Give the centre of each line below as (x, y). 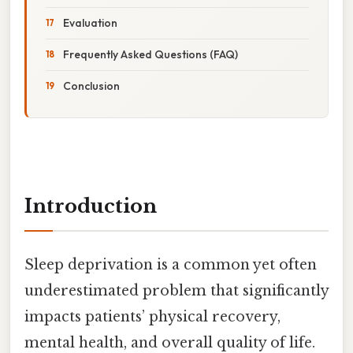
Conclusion (91, 85)
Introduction (91, 206)
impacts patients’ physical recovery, (152, 316)
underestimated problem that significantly (176, 290)
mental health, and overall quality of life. (170, 342)
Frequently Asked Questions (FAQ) (150, 54)
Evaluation (90, 22)
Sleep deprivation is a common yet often (171, 264)
